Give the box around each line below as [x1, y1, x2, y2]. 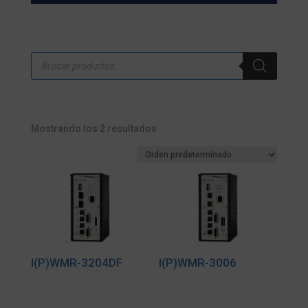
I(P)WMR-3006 [159, 255, 237, 269]
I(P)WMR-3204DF [30, 255, 122, 269]
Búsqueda [30, 51, 76, 62]
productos [30, 70, 78, 81]
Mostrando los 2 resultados [30, 123, 157, 134]
